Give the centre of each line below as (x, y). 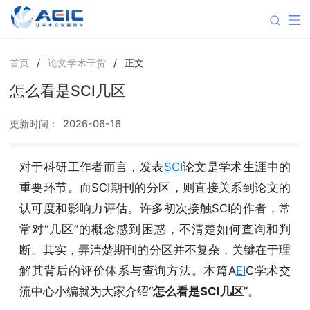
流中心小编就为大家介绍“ (86, 291)
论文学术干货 (76, 62)
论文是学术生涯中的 (237, 166)
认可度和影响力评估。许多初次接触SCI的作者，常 (155, 208)
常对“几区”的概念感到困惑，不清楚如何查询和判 (155, 229)
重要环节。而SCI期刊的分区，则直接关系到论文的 (155, 187)
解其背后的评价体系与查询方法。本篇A (128, 270)
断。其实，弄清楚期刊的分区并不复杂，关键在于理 (155, 249)
